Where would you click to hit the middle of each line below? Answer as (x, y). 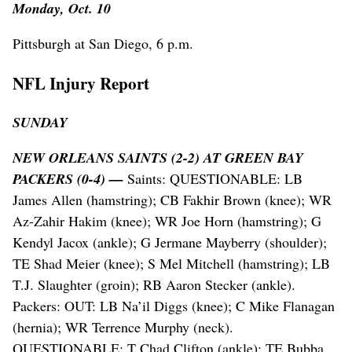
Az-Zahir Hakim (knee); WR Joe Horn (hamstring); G (167, 221)
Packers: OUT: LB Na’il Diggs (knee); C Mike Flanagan (174, 306)
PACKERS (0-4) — (70, 179)
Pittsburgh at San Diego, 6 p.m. (103, 44)
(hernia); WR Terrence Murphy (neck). (123, 327)
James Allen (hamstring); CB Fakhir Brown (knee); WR (172, 200)
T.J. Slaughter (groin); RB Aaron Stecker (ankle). (154, 285)
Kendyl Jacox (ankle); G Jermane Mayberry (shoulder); (170, 242)
